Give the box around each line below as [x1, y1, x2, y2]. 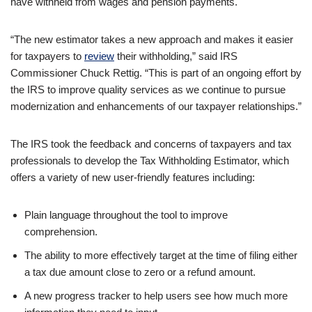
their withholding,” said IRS [114, 49, 237, 62]
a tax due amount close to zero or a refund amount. [24, 265, 256, 278]
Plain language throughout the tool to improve [24, 208, 228, 221]
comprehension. [24, 225, 97, 237]
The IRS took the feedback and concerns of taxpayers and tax [10, 137, 292, 150]
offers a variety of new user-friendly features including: [10, 171, 255, 183]
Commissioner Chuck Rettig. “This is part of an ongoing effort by [10, 66, 302, 79]
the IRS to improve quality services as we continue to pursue [10, 83, 286, 95]
